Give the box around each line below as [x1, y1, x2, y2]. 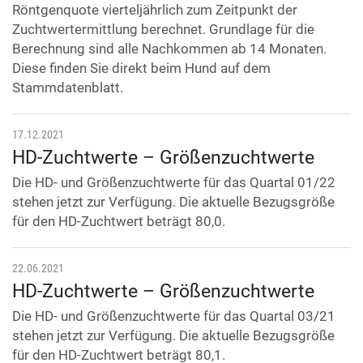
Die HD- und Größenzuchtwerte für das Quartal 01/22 [12, 174, 335, 191]
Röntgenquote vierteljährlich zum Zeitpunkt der [12, 2, 297, 19]
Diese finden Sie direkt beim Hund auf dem [12, 60, 271, 77]
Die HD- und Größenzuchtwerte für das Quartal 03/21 [12, 308, 335, 325]
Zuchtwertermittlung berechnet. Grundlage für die [12, 21, 314, 38]
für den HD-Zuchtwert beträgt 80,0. [12, 213, 225, 230]
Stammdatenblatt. [12, 79, 123, 96]
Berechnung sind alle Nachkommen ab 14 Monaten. [12, 41, 327, 58]
